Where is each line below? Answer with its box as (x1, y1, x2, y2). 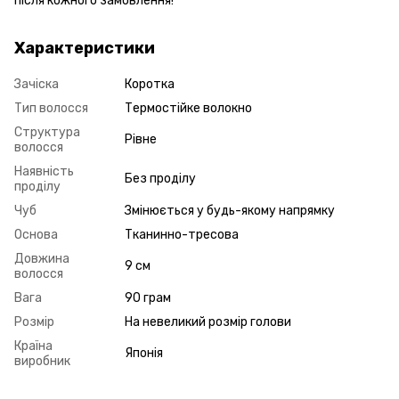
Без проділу (125, 170, 196, 186)
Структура (14, 124, 80, 140)
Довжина (14, 250, 69, 266)
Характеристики (14, 37, 155, 58)
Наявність (14, 163, 74, 179)
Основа (14, 226, 58, 242)
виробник (14, 353, 70, 369)
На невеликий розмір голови (125, 313, 291, 330)
